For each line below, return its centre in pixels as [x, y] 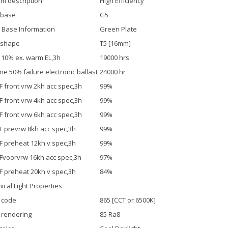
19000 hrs [114, 57]
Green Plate [118, 29]
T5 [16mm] [115, 43]
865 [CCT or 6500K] [127, 200]
